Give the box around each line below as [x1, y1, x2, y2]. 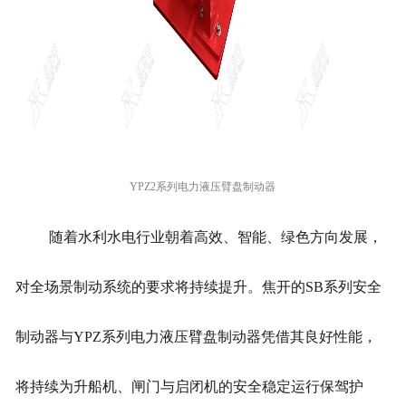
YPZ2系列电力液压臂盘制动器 [130, 180, 276, 194]
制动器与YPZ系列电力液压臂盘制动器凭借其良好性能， [14, 329, 377, 345]
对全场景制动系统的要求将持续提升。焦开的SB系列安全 [14, 279, 382, 295]
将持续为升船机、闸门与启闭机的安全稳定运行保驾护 [14, 379, 363, 395]
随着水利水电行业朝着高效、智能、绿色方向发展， [48, 229, 382, 246]
